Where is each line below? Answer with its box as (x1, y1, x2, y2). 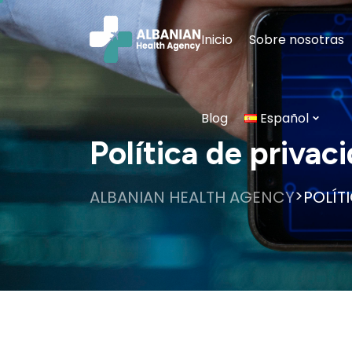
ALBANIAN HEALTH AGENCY (90, 185, 295, 208)
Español (260, 108, 310, 127)
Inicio (200, 30, 233, 49)
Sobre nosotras (248, 30, 344, 49)
